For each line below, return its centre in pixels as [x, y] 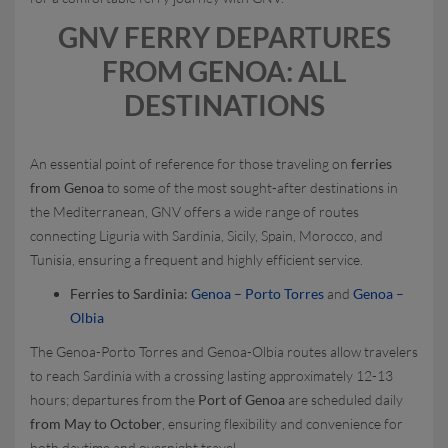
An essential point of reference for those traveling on [190, 163]
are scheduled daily [344, 399]
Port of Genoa [241, 399]
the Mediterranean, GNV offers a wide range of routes [194, 211]
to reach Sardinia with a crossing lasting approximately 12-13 [211, 375]
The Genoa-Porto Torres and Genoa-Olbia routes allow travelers [224, 351]
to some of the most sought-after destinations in [251, 187]
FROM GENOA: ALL [224, 71]
